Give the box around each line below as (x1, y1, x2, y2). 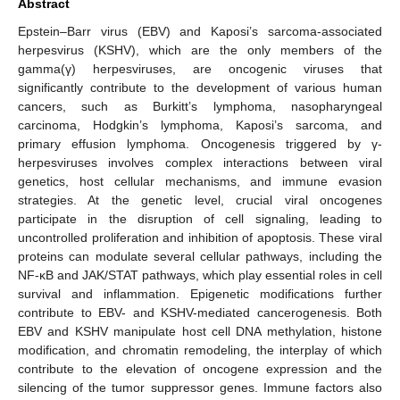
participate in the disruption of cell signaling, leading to (18, 211, 382, 226)
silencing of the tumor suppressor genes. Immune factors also (18, 379, 382, 395)
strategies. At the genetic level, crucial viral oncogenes (18, 192, 382, 207)
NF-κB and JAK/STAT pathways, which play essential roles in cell (18, 267, 382, 282)
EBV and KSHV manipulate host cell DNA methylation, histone (18, 323, 382, 338)
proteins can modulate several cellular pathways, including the (18, 248, 382, 263)
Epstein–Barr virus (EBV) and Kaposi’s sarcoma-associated (18, 23, 382, 38)
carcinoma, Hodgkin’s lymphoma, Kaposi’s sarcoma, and (18, 117, 382, 132)
